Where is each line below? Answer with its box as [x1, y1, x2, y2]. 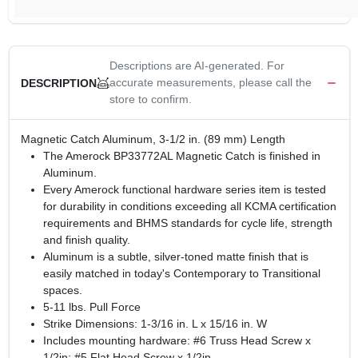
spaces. [42, 284, 82, 296]
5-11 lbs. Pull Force [42, 300, 141, 313]
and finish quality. [42, 233, 130, 246]
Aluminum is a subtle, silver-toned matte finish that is [42, 250, 308, 263]
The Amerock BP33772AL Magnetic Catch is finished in [42, 149, 320, 162]
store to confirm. [109, 93, 192, 105]
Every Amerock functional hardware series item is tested [42, 183, 326, 196]
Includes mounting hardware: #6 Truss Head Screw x [42, 334, 311, 347]
